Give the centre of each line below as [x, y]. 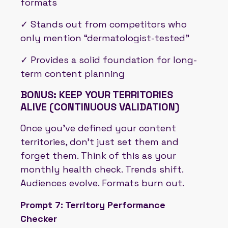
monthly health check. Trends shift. [102, 169]
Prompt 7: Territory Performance [93, 205]
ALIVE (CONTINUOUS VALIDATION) [100, 107]
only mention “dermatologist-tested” [105, 38]
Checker [39, 218]
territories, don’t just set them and [99, 141]
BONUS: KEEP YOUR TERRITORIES [97, 94]
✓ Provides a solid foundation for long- [109, 60]
